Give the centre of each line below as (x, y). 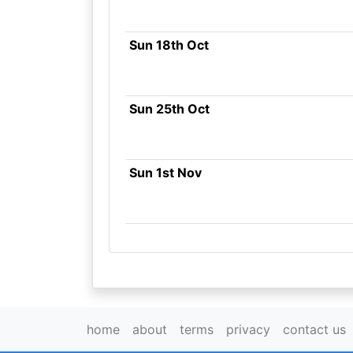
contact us (314, 329)
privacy (248, 329)
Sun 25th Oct (169, 109)
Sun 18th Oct (169, 45)
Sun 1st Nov (165, 173)
